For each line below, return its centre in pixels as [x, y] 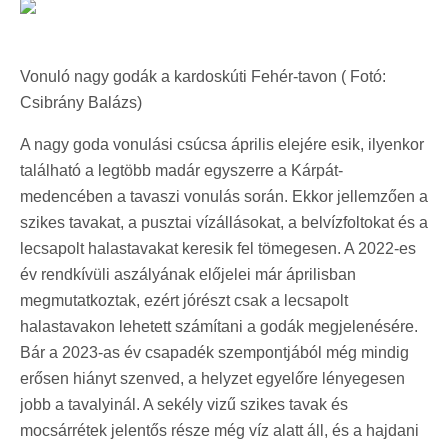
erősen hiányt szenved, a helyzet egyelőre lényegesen [212, 378]
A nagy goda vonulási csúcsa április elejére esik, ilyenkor [222, 144]
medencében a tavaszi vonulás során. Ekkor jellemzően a [224, 196]
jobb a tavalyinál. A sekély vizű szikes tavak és [184, 404]
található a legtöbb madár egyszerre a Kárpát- [181, 170]
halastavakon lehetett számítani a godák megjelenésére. [219, 326]
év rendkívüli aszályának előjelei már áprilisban [188, 274]
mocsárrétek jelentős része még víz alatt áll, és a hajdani [219, 430]
